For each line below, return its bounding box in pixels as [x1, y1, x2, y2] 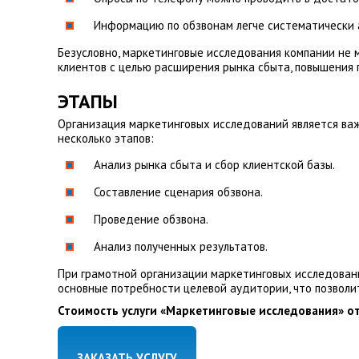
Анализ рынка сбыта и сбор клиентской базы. [94, 157, 335, 172]
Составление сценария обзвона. [94, 184, 263, 200]
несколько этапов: [58, 131, 154, 146]
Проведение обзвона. [94, 212, 208, 227]
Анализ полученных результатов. [94, 239, 268, 254]
